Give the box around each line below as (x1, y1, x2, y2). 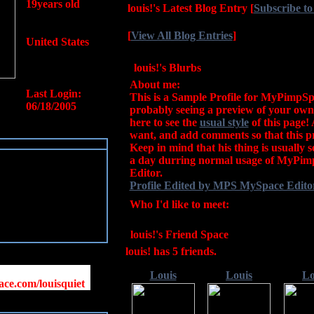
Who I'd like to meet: (129, 198, 229, 210)
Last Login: (25, 88, 81, 100)
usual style (199, 116, 249, 128)
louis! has (125, 245, 172, 257)
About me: (129, 78, 180, 90)
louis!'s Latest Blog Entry (127, 2, 247, 14)
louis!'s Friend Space (130, 228, 228, 240)
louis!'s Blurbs (133, 62, 201, 74)
